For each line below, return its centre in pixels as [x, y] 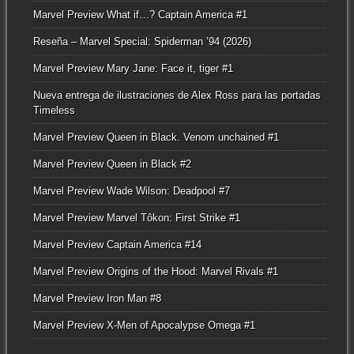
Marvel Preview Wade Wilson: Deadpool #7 [131, 191]
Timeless [54, 111]
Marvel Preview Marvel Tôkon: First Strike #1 [136, 218]
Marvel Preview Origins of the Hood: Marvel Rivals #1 [155, 272]
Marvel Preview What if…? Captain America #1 [140, 15]
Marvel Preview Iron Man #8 [97, 299]
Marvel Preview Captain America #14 [117, 245]
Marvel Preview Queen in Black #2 [112, 164]
